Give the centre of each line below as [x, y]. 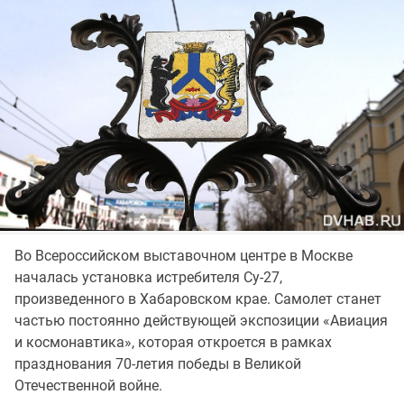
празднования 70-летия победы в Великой [158, 363]
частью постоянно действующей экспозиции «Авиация [201, 320]
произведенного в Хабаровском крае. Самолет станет [198, 298]
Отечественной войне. [88, 385]
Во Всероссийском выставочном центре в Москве [184, 255]
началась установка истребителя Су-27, [148, 277]
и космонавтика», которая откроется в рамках [173, 342]
